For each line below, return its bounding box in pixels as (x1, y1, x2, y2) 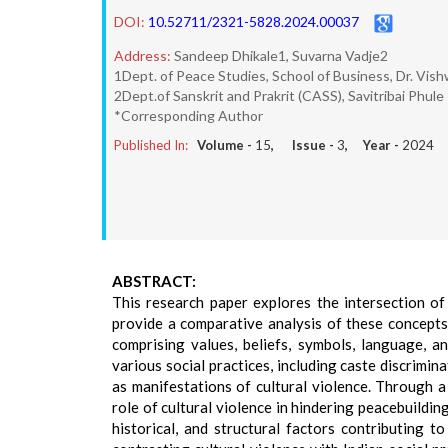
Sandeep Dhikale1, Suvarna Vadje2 (174, 47, 388, 64)
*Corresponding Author (114, 107, 263, 124)
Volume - (197, 137, 255, 153)
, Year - (345, 137, 402, 153)
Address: (114, 47, 171, 64)
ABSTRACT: (112, 272, 196, 290)
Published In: (114, 137, 188, 153)
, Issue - (271, 137, 337, 153)
